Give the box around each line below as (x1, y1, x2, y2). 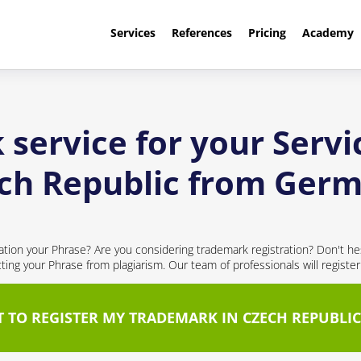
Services (110, 25, 156, 40)
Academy (301, 25, 354, 40)
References (171, 25, 232, 40)
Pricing (247, 25, 286, 40)
